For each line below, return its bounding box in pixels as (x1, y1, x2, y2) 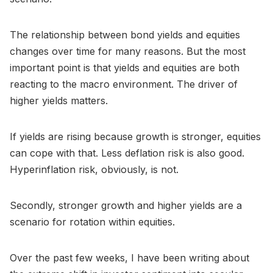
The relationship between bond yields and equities (10, 28, 240, 41)
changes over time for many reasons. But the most (10, 44, 246, 57)
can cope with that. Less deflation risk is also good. (10, 146, 244, 159)
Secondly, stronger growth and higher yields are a (10, 199, 242, 211)
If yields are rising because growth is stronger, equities (10, 130, 261, 143)
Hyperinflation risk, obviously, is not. (10, 163, 179, 175)
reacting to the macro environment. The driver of (10, 77, 238, 90)
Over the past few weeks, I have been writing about (10, 251, 249, 264)
